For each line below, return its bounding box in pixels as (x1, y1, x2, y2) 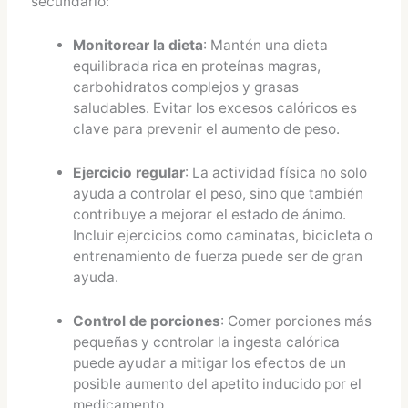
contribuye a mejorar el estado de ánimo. (73, 205, 347, 223)
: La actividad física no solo (185, 163, 368, 181)
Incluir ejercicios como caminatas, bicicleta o (73, 226, 373, 244)
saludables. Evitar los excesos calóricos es (73, 99, 358, 117)
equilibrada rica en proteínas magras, (73, 57, 321, 76)
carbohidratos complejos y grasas (73, 78, 300, 97)
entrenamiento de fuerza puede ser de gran (73, 247, 363, 265)
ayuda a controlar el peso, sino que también (73, 184, 364, 202)
